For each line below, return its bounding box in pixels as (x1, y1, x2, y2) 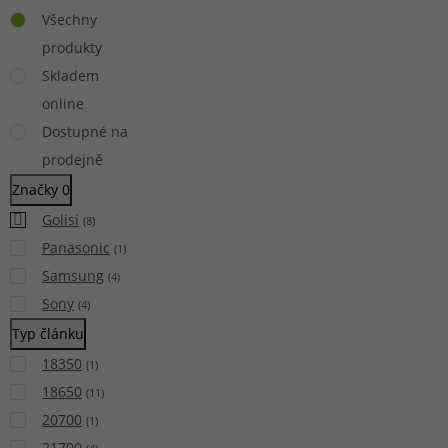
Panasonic (42, 237, 110, 257)
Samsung (42, 265, 104, 285)
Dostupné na (42, 121, 128, 141)
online (42, 93, 84, 113)
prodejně (42, 149, 103, 169)
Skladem (42, 65, 99, 85)
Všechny (42, 9, 97, 29)
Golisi (42, 209, 79, 229)
